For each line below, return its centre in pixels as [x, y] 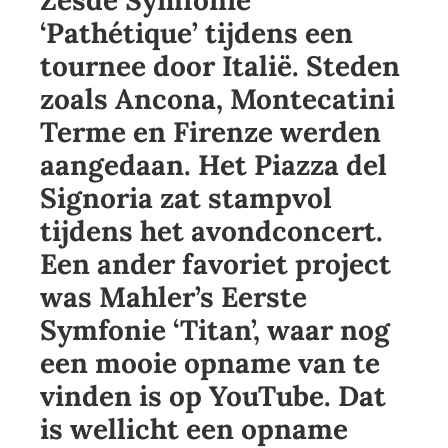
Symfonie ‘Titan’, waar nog [215, 330]
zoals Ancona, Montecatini [217, 99]
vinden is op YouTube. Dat [213, 396]
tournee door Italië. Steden [220, 66]
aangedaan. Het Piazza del [213, 165]
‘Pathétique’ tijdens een [196, 33]
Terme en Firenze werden [210, 132]
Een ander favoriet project [215, 264]
